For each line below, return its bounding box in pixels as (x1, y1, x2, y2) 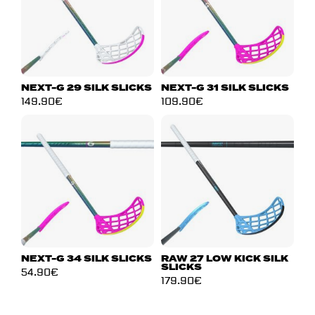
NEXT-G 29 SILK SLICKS (21, 82, 152, 95)
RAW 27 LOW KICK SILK (161, 252, 288, 266)
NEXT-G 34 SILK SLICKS (21, 252, 152, 266)
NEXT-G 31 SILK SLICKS (161, 82, 289, 95)
